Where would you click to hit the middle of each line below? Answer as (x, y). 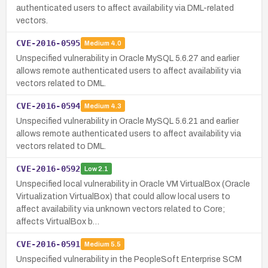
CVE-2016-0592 (48, 168)
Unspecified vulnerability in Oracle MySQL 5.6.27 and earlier (128, 58)
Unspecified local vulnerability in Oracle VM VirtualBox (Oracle (133, 184)
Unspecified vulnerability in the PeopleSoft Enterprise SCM (129, 259)
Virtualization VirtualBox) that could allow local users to (123, 196)
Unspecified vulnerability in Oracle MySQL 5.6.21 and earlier (127, 121)
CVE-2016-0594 (48, 106)
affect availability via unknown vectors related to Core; (121, 209)
